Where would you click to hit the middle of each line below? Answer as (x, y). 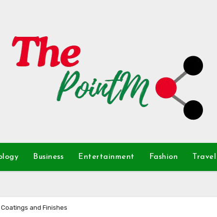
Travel (204, 157)
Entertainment (106, 157)
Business (48, 157)
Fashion (163, 157)
